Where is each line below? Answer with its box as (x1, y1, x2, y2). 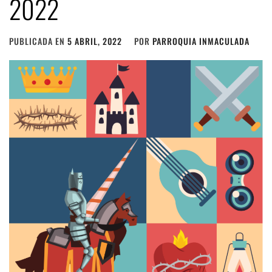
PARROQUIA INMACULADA (152, 35, 250, 47)
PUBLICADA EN (9, 35, 67, 47)
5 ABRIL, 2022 (67, 35, 122, 47)
